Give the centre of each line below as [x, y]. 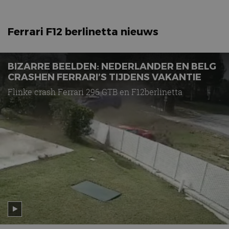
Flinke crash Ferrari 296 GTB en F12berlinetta [95, 92]
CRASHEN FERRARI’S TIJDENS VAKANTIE [105, 76]
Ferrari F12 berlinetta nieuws [83, 31]
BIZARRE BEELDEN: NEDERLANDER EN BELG [112, 65]
